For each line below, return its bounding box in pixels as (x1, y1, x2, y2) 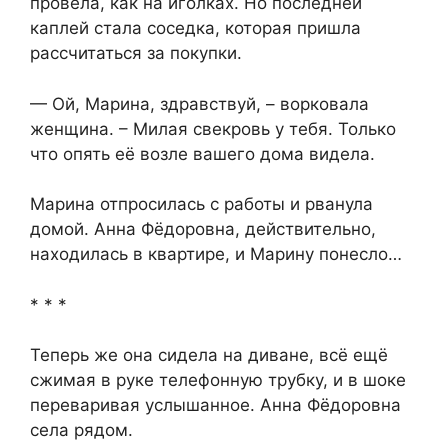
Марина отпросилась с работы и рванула (30, 194, 373, 215)
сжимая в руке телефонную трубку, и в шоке (30, 370, 406, 391)
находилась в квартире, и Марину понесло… (30, 244, 402, 265)
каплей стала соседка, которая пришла (30, 18, 361, 39)
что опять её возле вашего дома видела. (30, 143, 375, 164)
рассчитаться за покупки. (30, 43, 242, 64)
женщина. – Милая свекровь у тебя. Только (30, 118, 396, 139)
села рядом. (30, 420, 133, 441)
